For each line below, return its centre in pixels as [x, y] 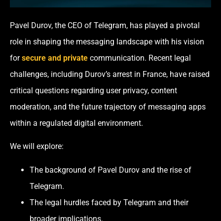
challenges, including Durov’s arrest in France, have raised [110, 74]
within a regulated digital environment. [76, 123]
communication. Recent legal [139, 58]
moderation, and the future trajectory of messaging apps [108, 107]
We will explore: [37, 147]
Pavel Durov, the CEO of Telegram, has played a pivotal [105, 25]
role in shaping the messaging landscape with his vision [107, 41]
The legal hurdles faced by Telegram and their [109, 202]
